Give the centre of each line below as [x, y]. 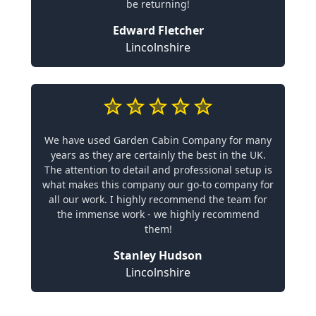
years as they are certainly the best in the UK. [158, 154]
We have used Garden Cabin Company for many [158, 140]
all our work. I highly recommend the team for [158, 199]
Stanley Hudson [158, 255]
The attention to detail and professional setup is [158, 169]
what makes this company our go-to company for [158, 184]
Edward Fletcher [158, 30]
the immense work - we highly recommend [158, 214]
